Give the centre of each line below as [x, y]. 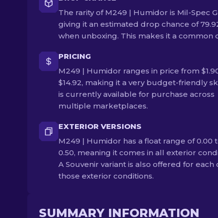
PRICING [75, 56]
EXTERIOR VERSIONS [100, 126]
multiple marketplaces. [103, 106]
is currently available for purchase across [136, 94]
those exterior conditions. [106, 176]
